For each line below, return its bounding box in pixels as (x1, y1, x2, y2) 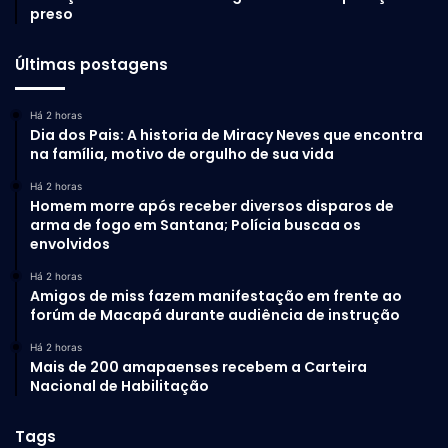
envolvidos (30, 233, 110, 254)
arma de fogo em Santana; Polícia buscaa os (30, 214, 361, 235)
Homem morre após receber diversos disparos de (30, 195, 394, 216)
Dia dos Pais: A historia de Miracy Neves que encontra (30, 124, 423, 145)
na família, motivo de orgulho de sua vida (30, 143, 334, 164)
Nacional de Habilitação (30, 375, 209, 396)
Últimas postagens (15, 53, 168, 75)
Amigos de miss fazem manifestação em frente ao (30, 285, 402, 306)
